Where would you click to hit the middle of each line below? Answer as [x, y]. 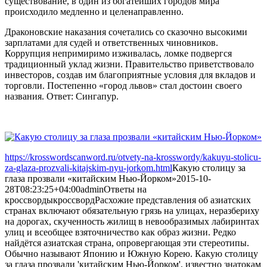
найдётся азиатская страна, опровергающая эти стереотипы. [127, 243]
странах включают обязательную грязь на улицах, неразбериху [132, 210]
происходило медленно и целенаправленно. [94, 11]
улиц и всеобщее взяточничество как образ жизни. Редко [120, 232]
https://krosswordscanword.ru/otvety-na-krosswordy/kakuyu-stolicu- [133, 157]
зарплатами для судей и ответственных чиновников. [111, 42]
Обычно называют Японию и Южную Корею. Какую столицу [131, 253]
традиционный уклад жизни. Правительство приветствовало [129, 64]
